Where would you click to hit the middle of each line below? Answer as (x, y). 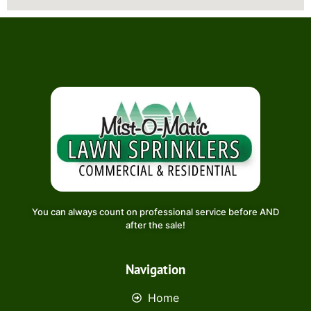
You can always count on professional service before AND (155, 211)
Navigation (155, 269)
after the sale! (155, 225)
